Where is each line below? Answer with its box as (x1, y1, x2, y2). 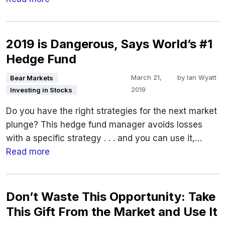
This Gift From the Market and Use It (6, 204, 217, 219)
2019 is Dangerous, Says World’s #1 (6, 37, 212, 52)
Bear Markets (10, 74, 54, 82)
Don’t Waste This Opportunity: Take (6, 189, 215, 204)
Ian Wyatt (186, 73, 216, 82)
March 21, (131, 73, 162, 82)
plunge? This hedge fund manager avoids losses (6, 120, 202, 130)
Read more (6, 147, 50, 157)
